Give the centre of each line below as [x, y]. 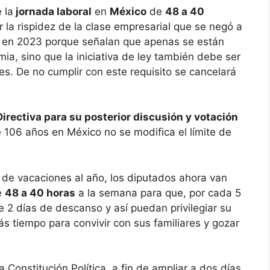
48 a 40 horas [40, 193]
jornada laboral [52, 11]
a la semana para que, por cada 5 [158, 193]
